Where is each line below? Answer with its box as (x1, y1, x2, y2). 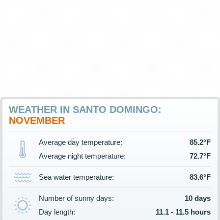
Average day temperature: (39, 138, 122, 146)
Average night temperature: (39, 152, 126, 160)
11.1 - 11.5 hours (156, 208, 211, 216)
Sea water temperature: (39, 173, 114, 181)
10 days (185, 194, 211, 202)
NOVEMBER (9, 115, 65, 126)
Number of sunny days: (39, 194, 114, 202)
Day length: (39, 208, 75, 216)
